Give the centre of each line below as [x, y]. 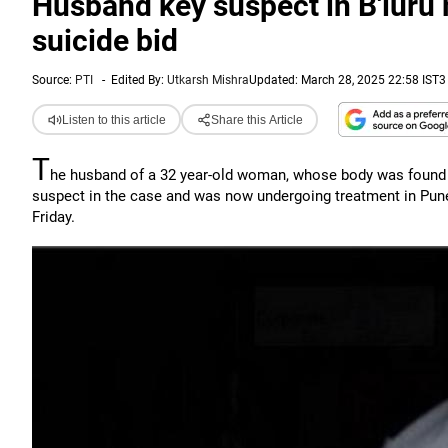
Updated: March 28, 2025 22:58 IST [344, 80]
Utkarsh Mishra [208, 80]
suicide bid [105, 40]
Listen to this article [113, 119]
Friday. [53, 217]
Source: [53, 80]
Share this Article [256, 119]
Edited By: [139, 80]
